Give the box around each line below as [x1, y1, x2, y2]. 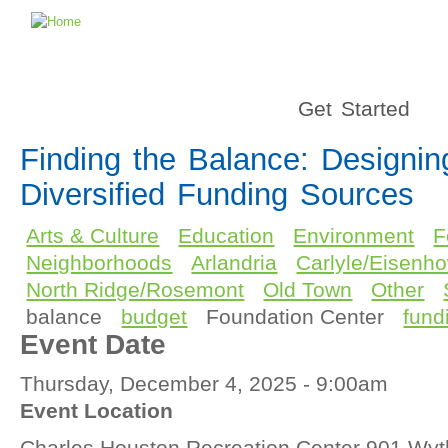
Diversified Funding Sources [20, 177, 414, 212]
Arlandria [191, 251, 278, 274]
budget [121, 305, 188, 328]
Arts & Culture [26, 224, 160, 247]
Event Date [20, 329, 166, 360]
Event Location [20, 399, 173, 422]
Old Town [263, 278, 353, 301]
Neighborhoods [26, 251, 173, 274]
